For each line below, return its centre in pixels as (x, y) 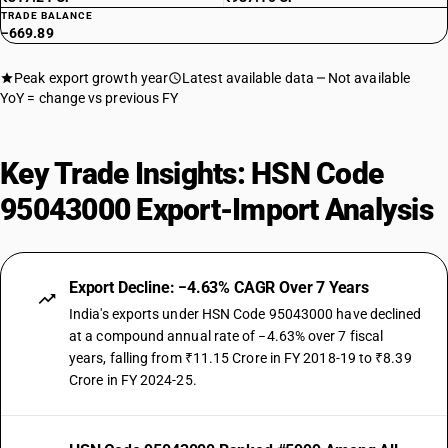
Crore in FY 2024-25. (133, 380)
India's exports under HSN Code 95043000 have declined (245, 314)
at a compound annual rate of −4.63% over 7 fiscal (226, 336)
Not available (369, 78)
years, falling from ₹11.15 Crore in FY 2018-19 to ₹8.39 (240, 358)
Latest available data (248, 78)
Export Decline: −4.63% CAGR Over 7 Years (219, 287)
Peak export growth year (91, 78)
